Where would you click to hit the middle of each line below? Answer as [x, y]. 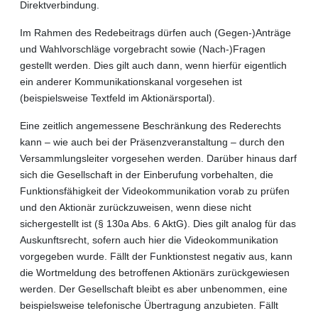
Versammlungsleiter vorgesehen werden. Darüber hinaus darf [158, 158]
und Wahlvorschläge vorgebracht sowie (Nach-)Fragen [143, 49]
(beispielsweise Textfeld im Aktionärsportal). [117, 98]
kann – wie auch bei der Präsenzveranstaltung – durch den [152, 142]
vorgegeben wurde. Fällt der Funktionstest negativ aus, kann [156, 256]
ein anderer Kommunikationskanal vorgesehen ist [131, 81]
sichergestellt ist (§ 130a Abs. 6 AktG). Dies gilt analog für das [158, 223]
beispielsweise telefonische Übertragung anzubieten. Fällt [149, 305]
